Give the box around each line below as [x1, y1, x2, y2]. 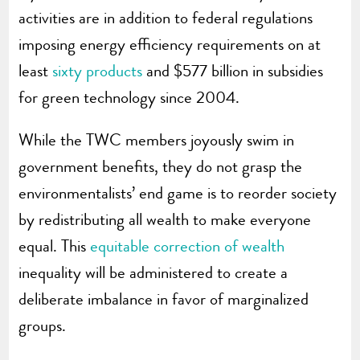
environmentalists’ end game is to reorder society [18, 181, 337, 206]
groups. [18, 313, 67, 338]
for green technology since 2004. [18, 85, 240, 110]
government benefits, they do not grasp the [18, 154, 303, 179]
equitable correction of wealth [90, 234, 285, 259]
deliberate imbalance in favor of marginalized [18, 287, 309, 312]
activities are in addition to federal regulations [18, 6, 313, 31]
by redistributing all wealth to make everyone [18, 207, 312, 232]
